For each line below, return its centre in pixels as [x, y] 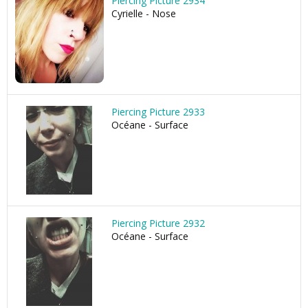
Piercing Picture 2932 [158, 223]
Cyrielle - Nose [144, 13]
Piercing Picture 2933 [158, 112]
